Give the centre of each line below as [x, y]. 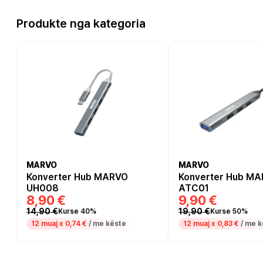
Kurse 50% [229, 212]
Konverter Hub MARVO [77, 177]
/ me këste [107, 223]
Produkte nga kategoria [81, 23]
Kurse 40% [77, 212]
